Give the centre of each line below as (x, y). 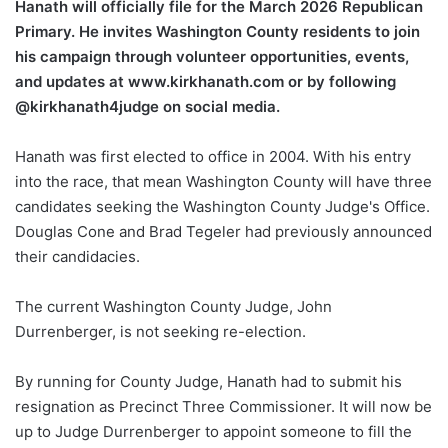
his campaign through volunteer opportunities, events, (212, 57)
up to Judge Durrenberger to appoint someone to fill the (213, 432)
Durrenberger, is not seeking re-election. (160, 332)
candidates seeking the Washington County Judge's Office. (222, 207)
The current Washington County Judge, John (173, 307)
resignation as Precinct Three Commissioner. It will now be (223, 407)
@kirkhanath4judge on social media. (147, 107)
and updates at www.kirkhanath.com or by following (205, 82)
